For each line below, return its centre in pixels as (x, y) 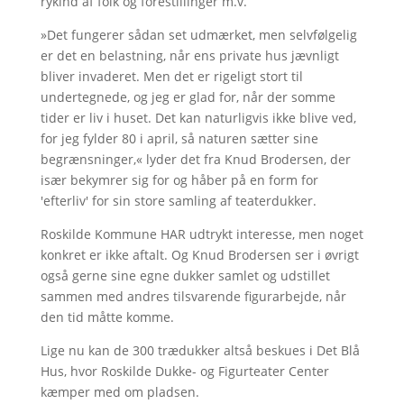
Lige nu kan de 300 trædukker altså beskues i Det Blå (200, 350)
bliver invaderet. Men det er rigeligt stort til (171, 76)
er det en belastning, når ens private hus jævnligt (189, 55)
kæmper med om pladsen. (119, 392)
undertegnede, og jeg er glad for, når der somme (188, 97)
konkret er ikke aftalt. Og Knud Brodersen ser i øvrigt (199, 255)
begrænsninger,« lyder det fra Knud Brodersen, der (195, 159)
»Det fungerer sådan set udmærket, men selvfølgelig (198, 35)
